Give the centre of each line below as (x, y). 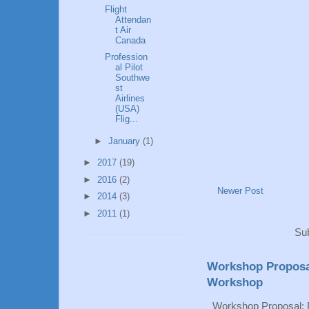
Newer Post (240, 191)
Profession (127, 57)
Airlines (130, 99)
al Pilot (129, 68)
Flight (116, 9)
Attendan (133, 19)
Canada (131, 40)
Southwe (133, 78)
